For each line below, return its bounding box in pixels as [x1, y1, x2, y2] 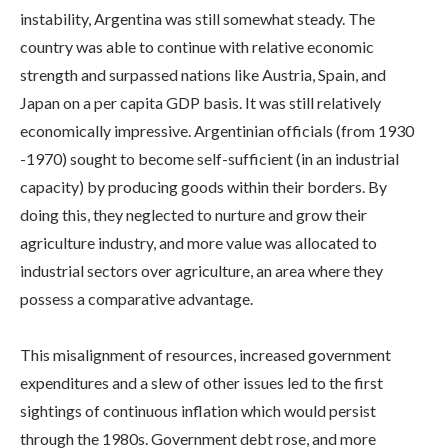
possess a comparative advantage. [20, 289, 253, 309]
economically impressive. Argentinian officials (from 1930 [20, 121, 414, 141]
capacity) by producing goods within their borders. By [20, 177, 387, 197]
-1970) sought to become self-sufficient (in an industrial [20, 149, 399, 169]
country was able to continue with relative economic [20, 37, 374, 57]
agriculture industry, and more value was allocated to [20, 233, 377, 253]
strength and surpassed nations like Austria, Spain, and [20, 65, 386, 85]
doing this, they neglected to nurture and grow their [20, 205, 367, 225]
